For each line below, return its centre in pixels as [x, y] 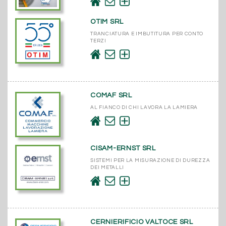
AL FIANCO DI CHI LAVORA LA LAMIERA [144, 107]
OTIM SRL [107, 21]
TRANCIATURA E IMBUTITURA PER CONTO [147, 34]
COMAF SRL [111, 95]
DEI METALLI [107, 167]
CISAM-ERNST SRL [123, 148]
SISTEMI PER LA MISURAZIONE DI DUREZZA [150, 160]
